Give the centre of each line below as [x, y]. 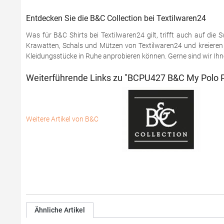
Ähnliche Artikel [60, 210]
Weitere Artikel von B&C [63, 119]
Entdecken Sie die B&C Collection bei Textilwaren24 [116, 18]
